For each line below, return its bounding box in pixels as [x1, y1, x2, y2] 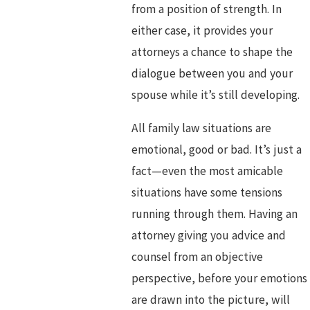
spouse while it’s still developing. [131, 86, 300, 102]
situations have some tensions [131, 185, 282, 201]
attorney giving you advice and [131, 228, 286, 244]
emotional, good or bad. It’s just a [131, 142, 302, 158]
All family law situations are [131, 120, 271, 136]
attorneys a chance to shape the [131, 44, 293, 60]
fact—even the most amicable [131, 163, 283, 179]
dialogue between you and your [131, 65, 293, 81]
